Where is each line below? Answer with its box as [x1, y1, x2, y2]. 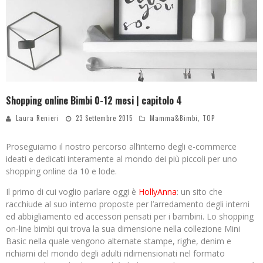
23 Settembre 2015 [76, 113, 133, 123]
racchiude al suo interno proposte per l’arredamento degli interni [6, 198, 249, 210]
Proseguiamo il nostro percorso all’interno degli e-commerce [6, 141, 237, 153]
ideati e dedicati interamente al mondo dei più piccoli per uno [6, 153, 237, 165]
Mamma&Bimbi [150, 113, 198, 123]
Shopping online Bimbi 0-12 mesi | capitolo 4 [6, 93, 182, 108]
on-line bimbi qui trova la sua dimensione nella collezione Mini [6, 223, 240, 235]
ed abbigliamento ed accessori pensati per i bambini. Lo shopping [6, 211, 254, 222]
